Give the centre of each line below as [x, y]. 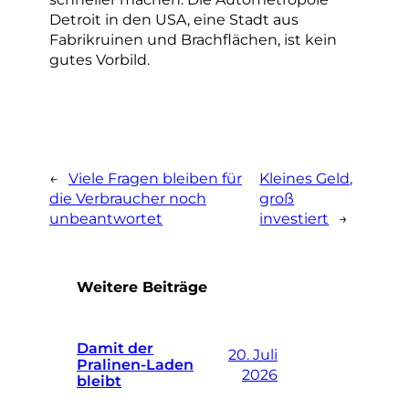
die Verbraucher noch [128, 198]
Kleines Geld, [306, 178]
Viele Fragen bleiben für [155, 178]
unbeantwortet [106, 218]
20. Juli [253, 355]
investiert [294, 218]
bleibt [99, 381]
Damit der [115, 348]
